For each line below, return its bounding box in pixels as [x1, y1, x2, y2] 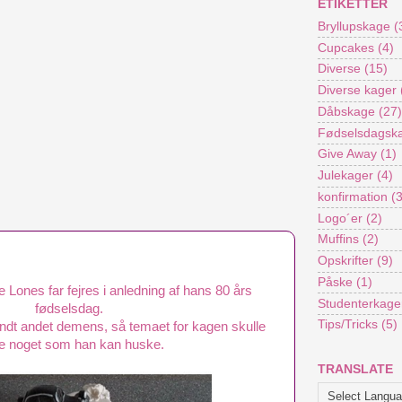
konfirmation [318, 189, 388, 204]
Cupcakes [318, 40, 374, 55]
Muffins [318, 232, 359, 247]
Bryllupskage [318, 19, 390, 33]
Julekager [318, 169, 373, 183]
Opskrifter [318, 254, 373, 268]
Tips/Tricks [318, 318, 378, 332]
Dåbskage [318, 104, 375, 118]
